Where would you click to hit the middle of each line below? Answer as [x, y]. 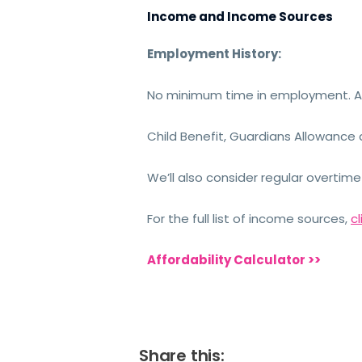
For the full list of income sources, [249, 219]
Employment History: [215, 54]
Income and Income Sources [240, 17]
